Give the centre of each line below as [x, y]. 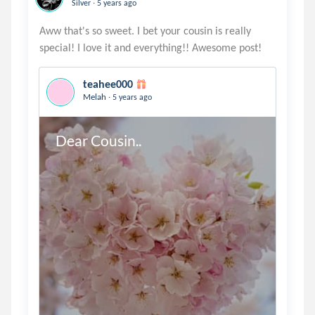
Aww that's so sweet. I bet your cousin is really [145, 31]
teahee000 [108, 84]
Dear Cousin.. [98, 140]
